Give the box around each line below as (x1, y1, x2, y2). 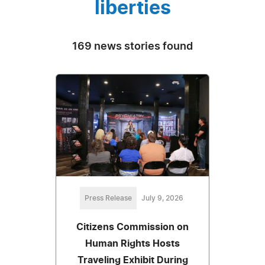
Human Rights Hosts (85, 238, 180, 248)
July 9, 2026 (141, 194, 183, 202)
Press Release (84, 194, 132, 202)
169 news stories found (72, 41, 193, 52)
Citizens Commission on (76, 222, 189, 232)
